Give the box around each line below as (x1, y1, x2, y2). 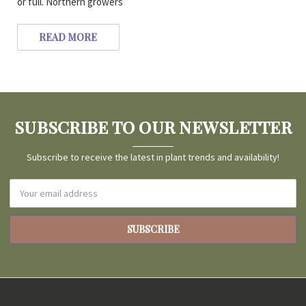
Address (10, 194, 44, 207)
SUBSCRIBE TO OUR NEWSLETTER (14, 115, 292, 139)
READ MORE (39, 30, 98, 44)
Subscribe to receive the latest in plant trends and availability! (27, 151, 279, 164)
